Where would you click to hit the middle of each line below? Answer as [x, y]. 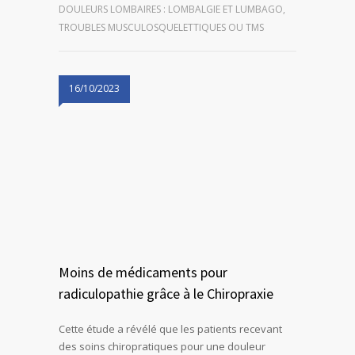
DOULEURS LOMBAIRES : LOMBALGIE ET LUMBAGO [171, 10]
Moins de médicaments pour [143, 273]
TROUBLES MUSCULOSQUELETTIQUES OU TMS [161, 28]
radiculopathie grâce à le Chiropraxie [166, 294]
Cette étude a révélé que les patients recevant [170, 329]
